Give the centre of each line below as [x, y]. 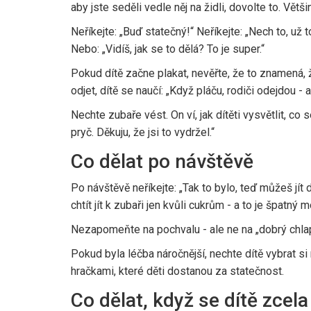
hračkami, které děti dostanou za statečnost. [177, 271]
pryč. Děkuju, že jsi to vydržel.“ [143, 132]
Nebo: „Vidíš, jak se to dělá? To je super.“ [168, 49]
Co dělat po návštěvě [162, 161]
